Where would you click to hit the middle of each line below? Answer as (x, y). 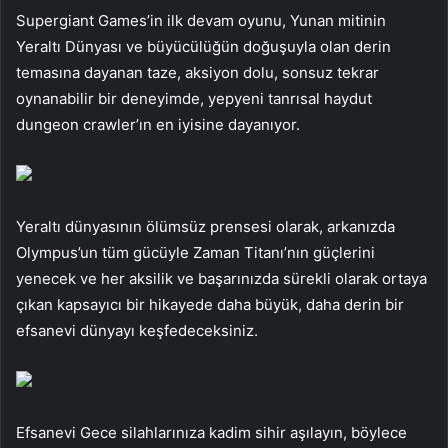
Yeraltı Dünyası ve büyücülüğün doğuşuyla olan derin (203, 46)
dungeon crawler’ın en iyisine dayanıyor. (158, 124)
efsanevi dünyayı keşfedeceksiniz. (137, 330)
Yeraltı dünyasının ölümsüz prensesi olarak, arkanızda (205, 226)
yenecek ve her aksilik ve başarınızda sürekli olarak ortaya (221, 278)
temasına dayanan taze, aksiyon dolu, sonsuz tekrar (197, 72)
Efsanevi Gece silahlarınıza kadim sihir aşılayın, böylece (211, 432)
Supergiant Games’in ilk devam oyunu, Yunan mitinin (201, 20)
